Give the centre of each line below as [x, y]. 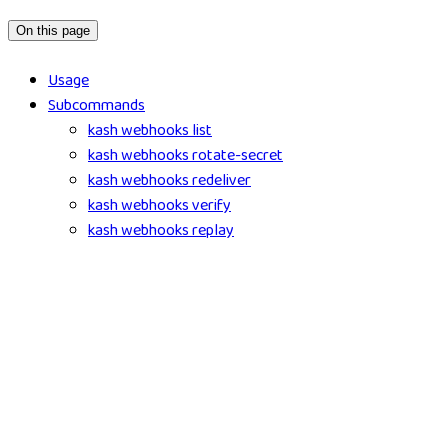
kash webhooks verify [159, 205]
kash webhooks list [150, 130]
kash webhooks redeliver [169, 180]
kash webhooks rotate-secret [185, 155]
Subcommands [96, 105]
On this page [53, 31]
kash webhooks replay [161, 230]
